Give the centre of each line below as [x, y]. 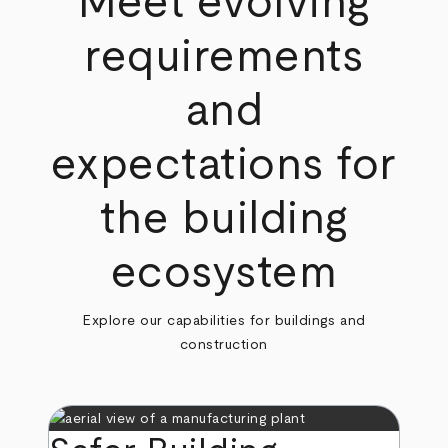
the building [223, 219]
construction [223, 345]
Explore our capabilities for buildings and [224, 321]
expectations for [223, 165]
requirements [224, 57]
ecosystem [224, 273]
